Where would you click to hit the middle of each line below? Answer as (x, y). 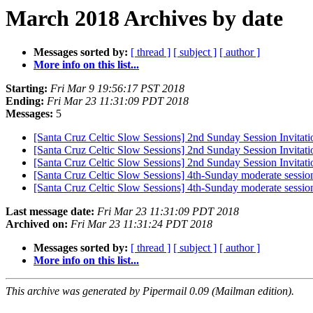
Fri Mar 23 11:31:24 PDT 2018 (141, 224)
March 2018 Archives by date (144, 18)
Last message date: (50, 212)
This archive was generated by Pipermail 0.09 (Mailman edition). (150, 291)
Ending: (25, 101)
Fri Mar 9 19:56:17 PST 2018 (117, 89)
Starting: (27, 89)
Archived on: (37, 224)
